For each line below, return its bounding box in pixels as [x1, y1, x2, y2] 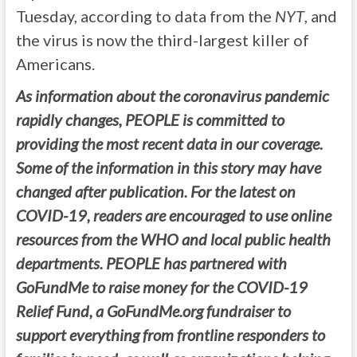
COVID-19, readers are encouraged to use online [15, 206, 331, 225]
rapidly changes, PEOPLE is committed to [15, 110, 284, 129]
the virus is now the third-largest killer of [15, 30, 309, 49]
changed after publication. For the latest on [15, 182, 296, 201]
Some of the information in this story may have [15, 158, 321, 177]
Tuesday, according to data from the [15, 6, 275, 25]
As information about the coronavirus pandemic [15, 86, 329, 105]
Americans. [15, 54, 95, 73]
